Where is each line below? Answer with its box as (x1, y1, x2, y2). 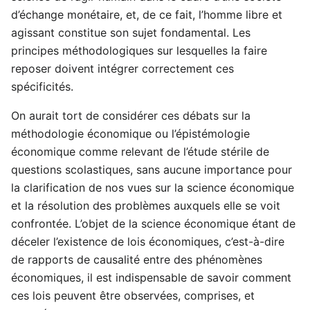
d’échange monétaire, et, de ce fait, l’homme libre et (11, 7, 282, 21)
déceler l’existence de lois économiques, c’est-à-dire (11, 234, 284, 248)
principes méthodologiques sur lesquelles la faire (11, 43, 267, 57)
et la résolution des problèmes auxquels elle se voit (11, 198, 280, 212)
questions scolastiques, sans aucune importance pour (11, 162, 292, 176)
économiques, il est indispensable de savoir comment (11, 270, 291, 284)
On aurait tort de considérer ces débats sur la (11, 108, 250, 122)
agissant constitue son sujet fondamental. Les (11, 25, 250, 39)
